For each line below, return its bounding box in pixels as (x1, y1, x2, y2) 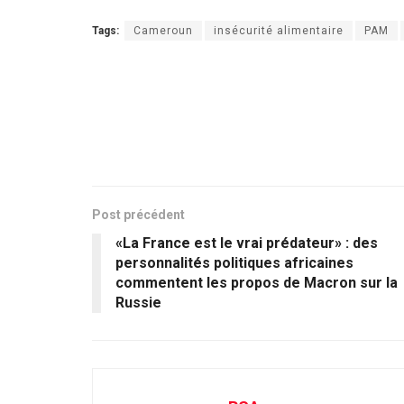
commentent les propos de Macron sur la (115, 273, 398, 291)
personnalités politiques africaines (115, 253, 353, 271)
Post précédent (92, 207, 185, 222)
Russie (115, 293, 161, 311)
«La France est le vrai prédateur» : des (115, 234, 378, 252)
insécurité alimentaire (214, 23, 344, 37)
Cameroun (133, 23, 193, 37)
